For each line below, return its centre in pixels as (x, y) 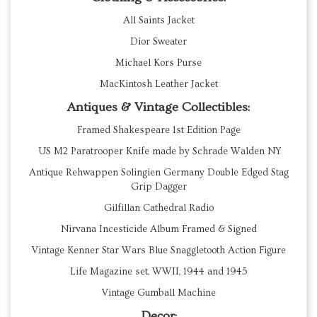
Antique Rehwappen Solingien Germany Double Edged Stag (158, 173)
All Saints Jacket (158, 21)
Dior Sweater (158, 42)
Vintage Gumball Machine (158, 293)
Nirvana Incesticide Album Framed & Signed (158, 230)
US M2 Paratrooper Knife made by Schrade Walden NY (158, 152)
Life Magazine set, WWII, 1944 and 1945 (158, 272)
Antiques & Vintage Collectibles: (158, 108)
